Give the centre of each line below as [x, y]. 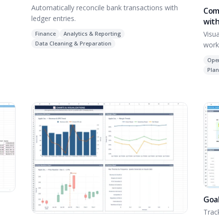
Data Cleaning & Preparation [73, 43]
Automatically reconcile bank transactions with [105, 7]
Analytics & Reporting [92, 33]
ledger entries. [54, 18]
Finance [45, 33]
